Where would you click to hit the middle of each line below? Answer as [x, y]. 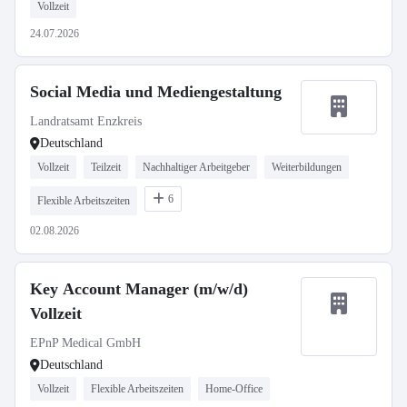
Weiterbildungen [307, 167]
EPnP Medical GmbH [85, 343]
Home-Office [234, 389]
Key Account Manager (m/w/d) [139, 289]
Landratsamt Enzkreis [86, 121]
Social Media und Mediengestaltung [156, 92]
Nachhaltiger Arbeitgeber [196, 167]
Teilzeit [106, 167]
